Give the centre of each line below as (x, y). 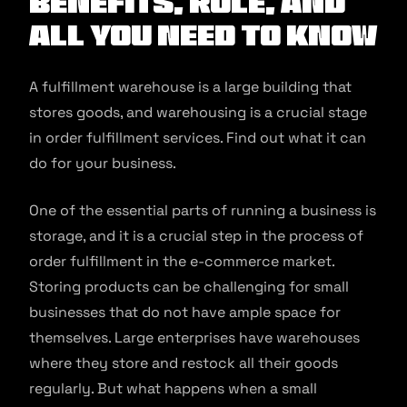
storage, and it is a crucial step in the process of (196, 236)
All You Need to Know (203, 36)
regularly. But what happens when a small (173, 388)
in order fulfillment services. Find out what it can (198, 138)
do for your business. (103, 163)
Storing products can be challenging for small (189, 287)
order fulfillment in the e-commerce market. (182, 261)
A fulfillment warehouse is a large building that (190, 87)
